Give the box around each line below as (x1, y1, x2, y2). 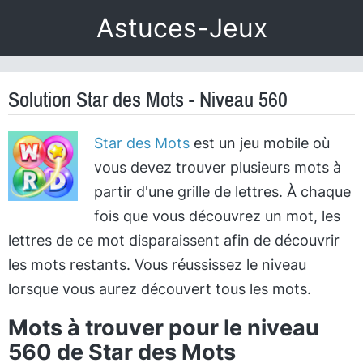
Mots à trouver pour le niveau (8, 314, 319, 341)
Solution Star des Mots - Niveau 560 (8, 88, 288, 111)
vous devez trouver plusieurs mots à (93, 159, 341, 176)
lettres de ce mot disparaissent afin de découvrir (8, 232, 340, 249)
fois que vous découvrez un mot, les (93, 207, 340, 224)
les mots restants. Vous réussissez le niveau (8, 256, 306, 273)
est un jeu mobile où (189, 135, 330, 152)
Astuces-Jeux (96, 12, 267, 44)
